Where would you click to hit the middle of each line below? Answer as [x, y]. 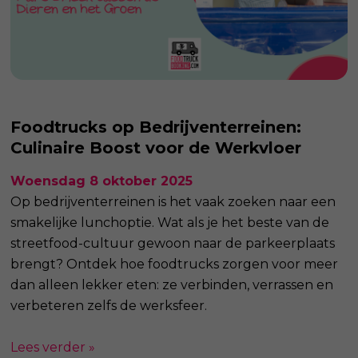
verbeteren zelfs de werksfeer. [109, 305]
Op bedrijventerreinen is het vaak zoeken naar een [173, 201]
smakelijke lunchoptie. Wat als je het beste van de [170, 222]
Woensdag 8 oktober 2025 [102, 181]
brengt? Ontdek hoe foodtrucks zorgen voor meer [175, 264]
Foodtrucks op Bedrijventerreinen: [156, 127]
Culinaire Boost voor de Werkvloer [156, 147]
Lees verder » [53, 347]
